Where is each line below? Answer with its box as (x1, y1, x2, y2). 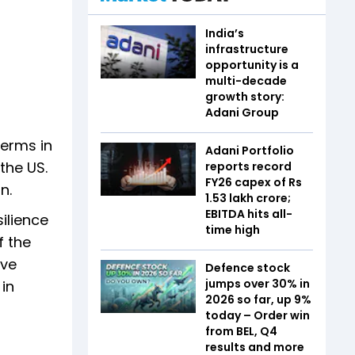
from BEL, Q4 (205, 323, 277, 339)
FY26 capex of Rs (205, 174, 302, 190)
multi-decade (205, 72, 287, 89)
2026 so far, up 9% (205, 291, 311, 307)
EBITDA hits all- (205, 205, 292, 222)
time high (205, 221, 260, 238)
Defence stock (205, 259, 290, 276)
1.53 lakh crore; (205, 189, 291, 206)
